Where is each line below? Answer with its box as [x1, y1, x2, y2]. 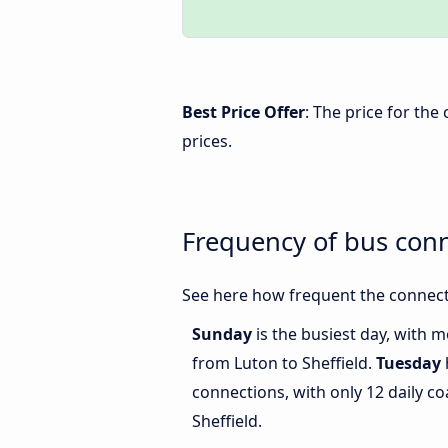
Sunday [192, 323, 256, 346]
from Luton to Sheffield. [192, 352, 376, 375]
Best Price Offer [182, 101, 305, 123]
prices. [182, 130, 232, 152]
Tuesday [376, 352, 441, 375]
